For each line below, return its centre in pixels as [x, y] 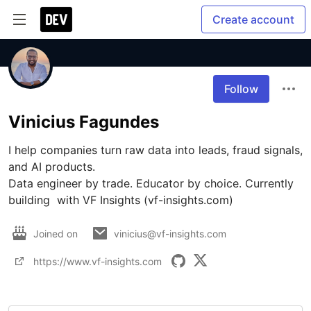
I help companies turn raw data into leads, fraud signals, [155, 150]
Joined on [57, 233]
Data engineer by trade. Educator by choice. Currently [151, 183]
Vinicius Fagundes [84, 122]
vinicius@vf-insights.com [170, 233]
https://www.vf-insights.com [98, 261]
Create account [253, 19]
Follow [241, 89]
